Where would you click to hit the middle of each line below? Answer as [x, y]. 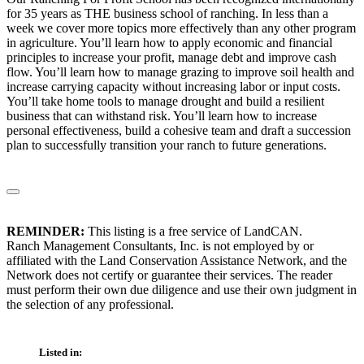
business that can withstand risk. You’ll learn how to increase [162, 116]
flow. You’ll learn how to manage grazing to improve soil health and [180, 72]
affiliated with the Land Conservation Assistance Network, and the [177, 261]
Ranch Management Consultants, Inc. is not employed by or [160, 246]
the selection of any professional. [90, 305]
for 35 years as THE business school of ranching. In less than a [167, 14]
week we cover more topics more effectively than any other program [181, 28]
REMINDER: [45, 232]
